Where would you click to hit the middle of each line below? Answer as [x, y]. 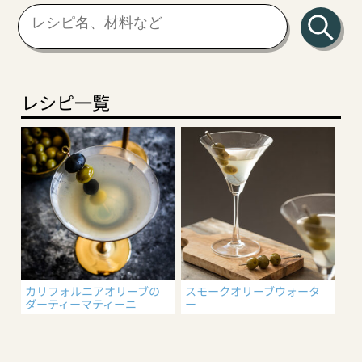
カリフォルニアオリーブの [93, 291]
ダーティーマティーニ [81, 304]
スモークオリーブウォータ [252, 291]
